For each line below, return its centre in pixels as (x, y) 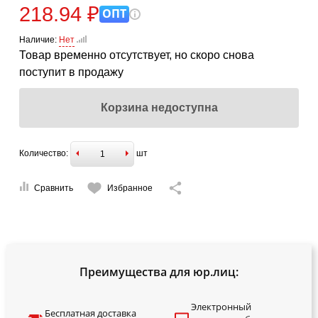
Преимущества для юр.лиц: (159, 272)
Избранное (130, 188)
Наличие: (38, 39)
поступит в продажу (71, 72)
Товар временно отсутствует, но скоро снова (137, 55)
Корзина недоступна (159, 107)
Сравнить (54, 188)
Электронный (221, 306)
